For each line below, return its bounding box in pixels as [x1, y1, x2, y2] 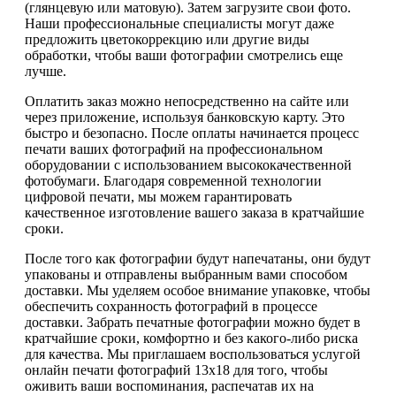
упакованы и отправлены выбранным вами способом [25, 266, 347, 282]
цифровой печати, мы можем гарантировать [25, 188, 292, 204]
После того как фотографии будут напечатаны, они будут [25, 250, 370, 266]
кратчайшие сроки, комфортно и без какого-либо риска [25, 330, 358, 346]
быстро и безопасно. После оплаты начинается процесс [25, 125, 359, 141]
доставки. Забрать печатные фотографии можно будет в [25, 314, 361, 330]
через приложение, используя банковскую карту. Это [25, 109, 345, 125]
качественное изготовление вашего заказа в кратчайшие [25, 204, 364, 220]
